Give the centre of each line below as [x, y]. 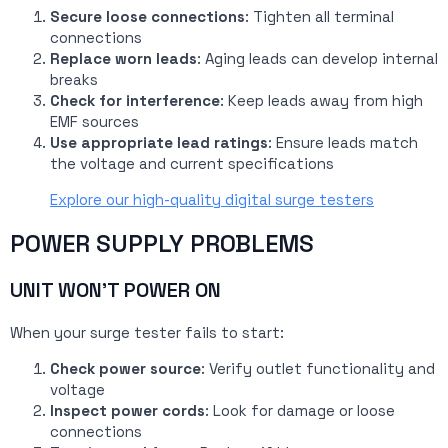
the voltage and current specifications [192, 164]
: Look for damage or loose [300, 411]
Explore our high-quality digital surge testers [212, 200]
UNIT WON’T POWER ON [115, 290]
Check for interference [135, 101]
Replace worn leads [123, 59]
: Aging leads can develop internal [317, 59]
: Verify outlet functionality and [318, 369]
